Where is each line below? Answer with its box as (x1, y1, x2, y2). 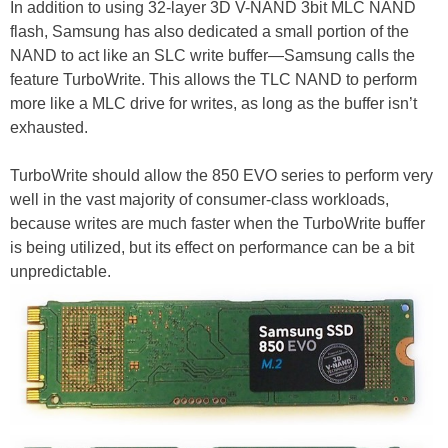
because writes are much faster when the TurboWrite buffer (10, 215, 425, 233)
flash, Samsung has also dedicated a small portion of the (10, 23, 409, 41)
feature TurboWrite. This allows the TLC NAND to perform (10, 71, 417, 89)
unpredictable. (10, 263, 111, 281)
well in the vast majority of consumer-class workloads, (10, 191, 389, 209)
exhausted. (10, 119, 88, 137)
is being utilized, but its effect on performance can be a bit (10, 239, 414, 257)
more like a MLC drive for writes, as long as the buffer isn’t (10, 95, 417, 113)
